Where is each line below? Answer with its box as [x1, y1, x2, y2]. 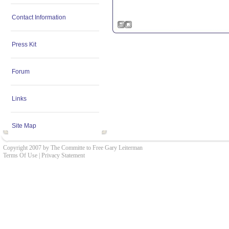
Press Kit [12, 41, 36, 48]
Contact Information [12, 14, 66, 21]
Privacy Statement [41, 152, 85, 159]
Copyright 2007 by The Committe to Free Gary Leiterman [3, 144, 143, 151]
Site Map [12, 122, 36, 129]
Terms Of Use [3, 152, 37, 159]
